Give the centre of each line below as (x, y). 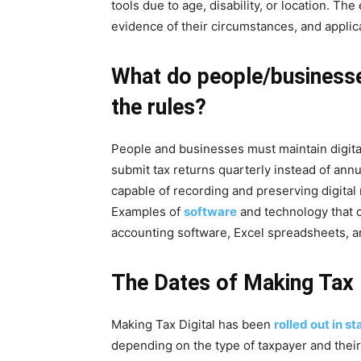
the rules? (159, 107)
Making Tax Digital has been (193, 324)
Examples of (147, 212)
